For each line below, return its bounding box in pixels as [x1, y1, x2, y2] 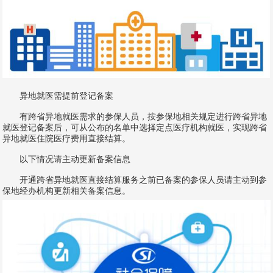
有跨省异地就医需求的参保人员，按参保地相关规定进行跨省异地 [2, 112, 268, 122]
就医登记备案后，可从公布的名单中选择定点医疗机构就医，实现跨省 [2, 123, 268, 133]
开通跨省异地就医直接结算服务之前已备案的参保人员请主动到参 [2, 175, 268, 185]
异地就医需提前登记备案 [2, 91, 114, 101]
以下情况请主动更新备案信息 [2, 155, 131, 165]
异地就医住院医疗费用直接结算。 [2, 134, 131, 144]
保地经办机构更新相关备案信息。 [2, 186, 131, 196]
